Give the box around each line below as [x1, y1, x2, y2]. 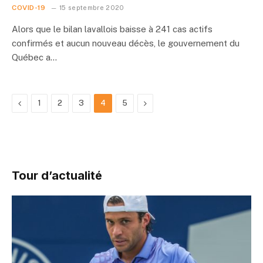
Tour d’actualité [12, 168, 102, 183]
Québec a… [12, 52, 57, 62]
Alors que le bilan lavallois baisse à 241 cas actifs [12, 24, 213, 34]
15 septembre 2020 [59, 4, 124, 11]
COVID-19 [12, 4, 46, 12]
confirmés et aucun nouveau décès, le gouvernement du [12, 38, 240, 48]
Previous [21, 98, 53, 107]
